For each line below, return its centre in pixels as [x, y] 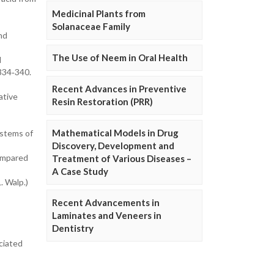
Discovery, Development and [113, 146]
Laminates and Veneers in [107, 216]
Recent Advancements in [106, 203]
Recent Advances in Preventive [119, 89]
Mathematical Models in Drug [115, 133]
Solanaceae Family [91, 27]
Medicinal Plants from [99, 14]
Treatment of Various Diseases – [122, 159]
